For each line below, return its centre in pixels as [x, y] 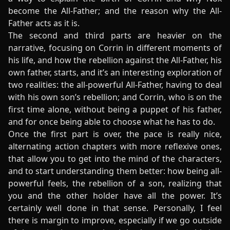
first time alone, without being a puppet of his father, [115, 109]
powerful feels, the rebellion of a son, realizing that [115, 183]
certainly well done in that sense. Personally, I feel [115, 208]
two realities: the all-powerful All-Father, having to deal [115, 85]
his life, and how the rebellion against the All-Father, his [115, 60]
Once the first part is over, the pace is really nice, [115, 134]
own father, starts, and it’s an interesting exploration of [115, 72]
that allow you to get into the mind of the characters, [115, 159]
